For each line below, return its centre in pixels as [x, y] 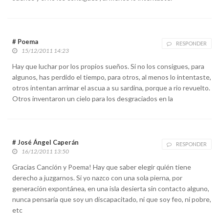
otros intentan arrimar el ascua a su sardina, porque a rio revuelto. [111, 88]
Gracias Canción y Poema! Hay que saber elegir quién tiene [102, 167]
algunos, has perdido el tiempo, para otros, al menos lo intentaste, [112, 77]
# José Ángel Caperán [45, 142]
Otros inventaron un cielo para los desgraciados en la [93, 98]
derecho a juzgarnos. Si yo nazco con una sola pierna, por [97, 177]
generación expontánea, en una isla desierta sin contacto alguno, [111, 188]
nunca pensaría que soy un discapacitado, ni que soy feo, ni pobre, [112, 199]
